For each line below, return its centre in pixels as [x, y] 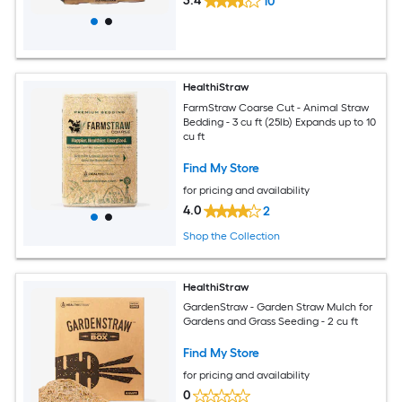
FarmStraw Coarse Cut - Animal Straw [276, 108]
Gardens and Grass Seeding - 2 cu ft [271, 322]
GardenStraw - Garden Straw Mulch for [278, 307]
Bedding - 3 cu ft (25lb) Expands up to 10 [280, 122]
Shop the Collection [232, 236]
